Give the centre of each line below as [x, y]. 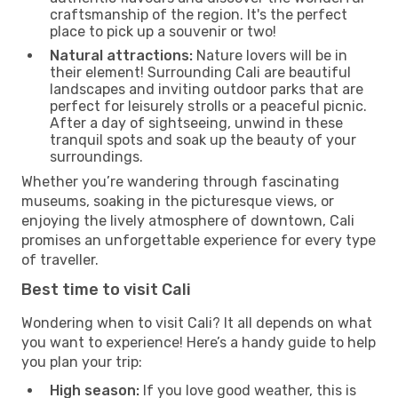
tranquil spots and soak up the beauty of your [203, 139]
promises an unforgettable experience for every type [199, 240]
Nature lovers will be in [270, 55]
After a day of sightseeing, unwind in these [196, 123]
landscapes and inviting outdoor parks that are [207, 89]
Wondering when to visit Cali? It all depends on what [197, 322]
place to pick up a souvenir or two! [163, 31]
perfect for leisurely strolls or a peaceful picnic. [208, 106]
